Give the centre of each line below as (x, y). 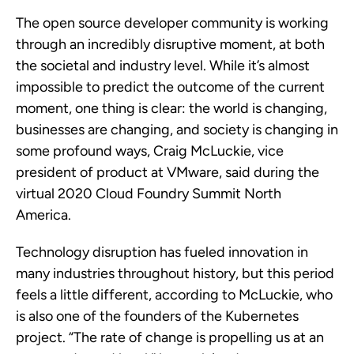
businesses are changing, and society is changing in (177, 130)
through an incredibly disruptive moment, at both (170, 44)
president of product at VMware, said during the (168, 172)
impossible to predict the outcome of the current (170, 87)
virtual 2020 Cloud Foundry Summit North (149, 194)
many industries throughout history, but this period (175, 273)
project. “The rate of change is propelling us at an (170, 337)
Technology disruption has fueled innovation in (162, 252)
